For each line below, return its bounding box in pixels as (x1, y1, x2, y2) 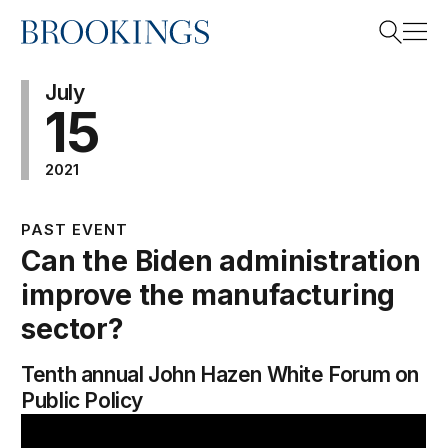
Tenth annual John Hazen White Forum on (21, 362, 420, 387)
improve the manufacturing (21, 278, 396, 312)
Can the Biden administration (21, 244, 421, 278)
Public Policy (21, 388, 144, 413)
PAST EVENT (21, 220, 129, 239)
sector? (21, 312, 124, 346)
